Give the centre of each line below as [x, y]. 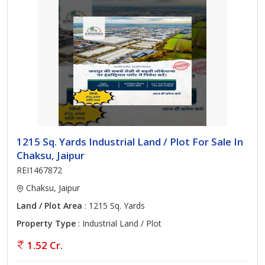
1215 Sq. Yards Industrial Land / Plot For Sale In [130, 142]
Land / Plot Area [49, 206]
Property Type [46, 223]
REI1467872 [39, 170]
